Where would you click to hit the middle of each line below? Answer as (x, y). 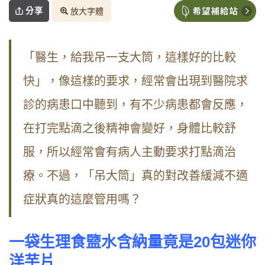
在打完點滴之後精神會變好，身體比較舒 (130, 129)
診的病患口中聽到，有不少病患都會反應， (135, 105)
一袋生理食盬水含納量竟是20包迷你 (132, 242)
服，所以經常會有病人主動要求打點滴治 (130, 152)
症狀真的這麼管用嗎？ (82, 200)
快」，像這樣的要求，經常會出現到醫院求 (135, 81)
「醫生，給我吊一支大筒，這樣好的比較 (130, 58)
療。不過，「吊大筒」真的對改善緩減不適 (135, 176)
